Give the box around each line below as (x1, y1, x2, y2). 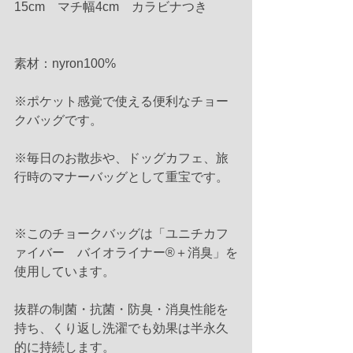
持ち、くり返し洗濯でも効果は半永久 (14, 321, 229, 335)
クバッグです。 (14, 113, 102, 127)
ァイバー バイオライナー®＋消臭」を (14, 246, 238, 259)
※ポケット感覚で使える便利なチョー (14, 95, 229, 108)
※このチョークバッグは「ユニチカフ (14, 227, 229, 240)
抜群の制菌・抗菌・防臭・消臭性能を (14, 303, 229, 316)
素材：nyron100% (14, 57, 116, 70)
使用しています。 (14, 265, 115, 278)
